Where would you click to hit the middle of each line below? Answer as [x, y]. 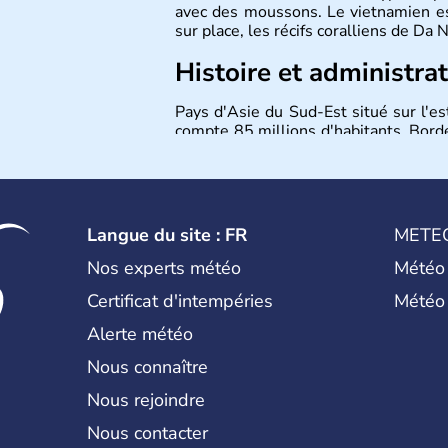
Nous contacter [148, 433]
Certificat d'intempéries [180, 301]
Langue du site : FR [167, 235]
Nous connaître [148, 367]
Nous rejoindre [146, 400]
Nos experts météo [164, 268]
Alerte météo [140, 334]
